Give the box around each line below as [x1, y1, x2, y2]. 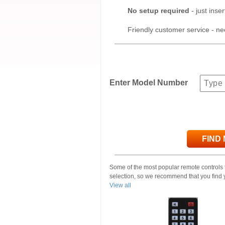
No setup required [128, 7, 189, 15]
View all [109, 182, 131, 189]
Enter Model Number [109, 78, 188, 87]
